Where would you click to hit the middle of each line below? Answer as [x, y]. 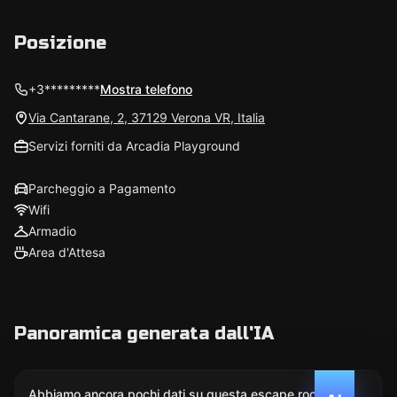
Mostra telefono [146, 89]
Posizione [60, 43]
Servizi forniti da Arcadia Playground [134, 146]
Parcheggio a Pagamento [102, 188]
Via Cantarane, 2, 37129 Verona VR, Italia [147, 117]
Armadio [52, 231]
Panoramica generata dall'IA [144, 334]
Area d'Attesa [67, 252]
